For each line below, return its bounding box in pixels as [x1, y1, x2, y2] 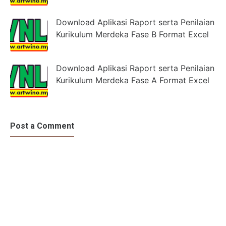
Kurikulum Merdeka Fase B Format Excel [56, 29, 209, 39]
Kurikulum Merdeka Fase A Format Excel [56, 75, 209, 85]
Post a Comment [10, 121, 74, 131]
